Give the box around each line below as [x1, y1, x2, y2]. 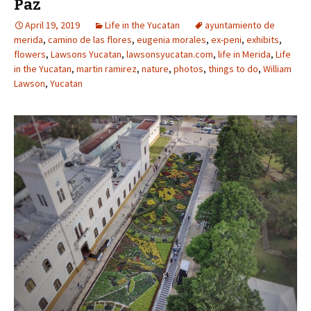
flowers [14, 48, 46, 60]
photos [174, 62, 203, 75]
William [263, 62, 292, 75]
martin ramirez [76, 62, 137, 75]
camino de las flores [48, 33, 132, 46]
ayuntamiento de [205, 19, 275, 31]
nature [142, 62, 169, 75]
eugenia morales [137, 33, 206, 46]
